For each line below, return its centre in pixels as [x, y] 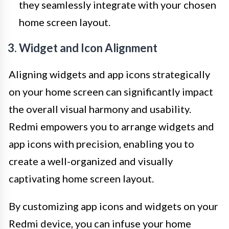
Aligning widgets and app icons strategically [109, 74]
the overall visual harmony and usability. [100, 109]
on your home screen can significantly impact [111, 91]
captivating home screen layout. [81, 178]
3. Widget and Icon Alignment [83, 48]
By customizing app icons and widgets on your [113, 206]
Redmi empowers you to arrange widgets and [111, 126]
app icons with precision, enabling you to [101, 143]
